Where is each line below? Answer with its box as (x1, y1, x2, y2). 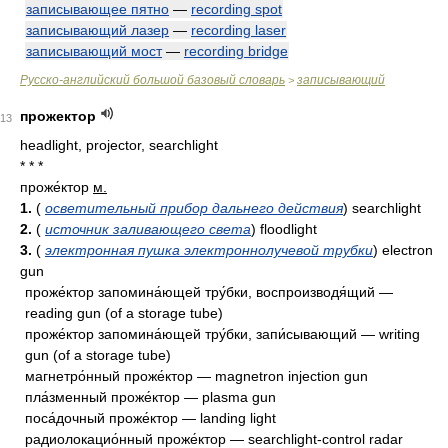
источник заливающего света (45, 221, 251, 237)
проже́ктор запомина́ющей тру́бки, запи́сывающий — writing (25, 326, 420, 342)
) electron (373, 242, 433, 258)
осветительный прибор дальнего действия (45, 200, 343, 216)
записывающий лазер (26, 22, 169, 38)
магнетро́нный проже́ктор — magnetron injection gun (25, 368, 368, 384)
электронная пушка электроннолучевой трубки (45, 242, 373, 258)
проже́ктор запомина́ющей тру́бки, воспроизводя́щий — (25, 284, 393, 300)
